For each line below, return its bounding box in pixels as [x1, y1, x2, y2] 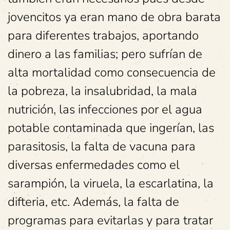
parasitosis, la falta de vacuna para [8, 138, 196, 155]
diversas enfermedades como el [8, 157, 180, 173]
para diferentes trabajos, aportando [8, 27, 199, 44]
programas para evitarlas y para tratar [8, 212, 213, 228]
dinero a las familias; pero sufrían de [8, 46, 202, 62]
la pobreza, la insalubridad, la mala [8, 83, 197, 99]
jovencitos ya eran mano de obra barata [8, 9, 221, 25]
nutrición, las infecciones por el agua [8, 101, 202, 118]
